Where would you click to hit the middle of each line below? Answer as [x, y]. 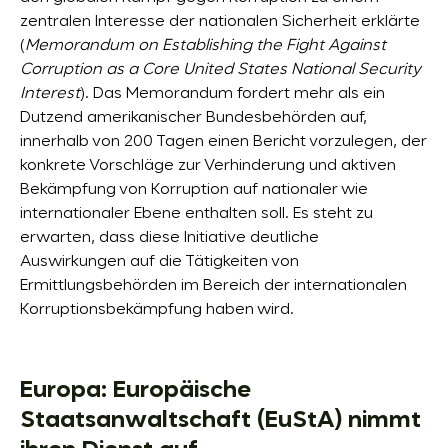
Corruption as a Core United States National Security [220, 70]
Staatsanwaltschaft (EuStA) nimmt [220, 419]
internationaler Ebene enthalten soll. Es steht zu [196, 214]
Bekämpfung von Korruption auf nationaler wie [194, 190]
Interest [50, 94]
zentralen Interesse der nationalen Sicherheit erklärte [220, 22]
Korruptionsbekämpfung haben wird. [157, 310]
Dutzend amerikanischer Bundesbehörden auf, [193, 118]
